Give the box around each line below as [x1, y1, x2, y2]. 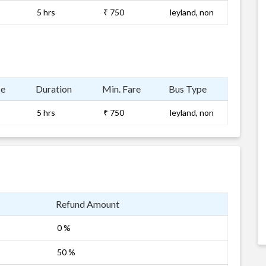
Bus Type [169, 83, 207, 94]
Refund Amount [56, 198, 119, 210]
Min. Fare [102, 83, 141, 94]
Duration [36, 83, 72, 94]
